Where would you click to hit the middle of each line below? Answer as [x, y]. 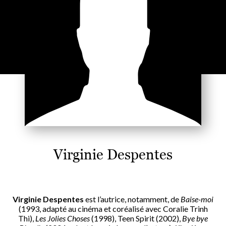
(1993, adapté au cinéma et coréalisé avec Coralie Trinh [113, 208]
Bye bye [195, 218]
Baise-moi [197, 199]
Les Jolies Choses [63, 218]
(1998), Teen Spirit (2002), [136, 218]
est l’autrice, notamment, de [132, 199]
